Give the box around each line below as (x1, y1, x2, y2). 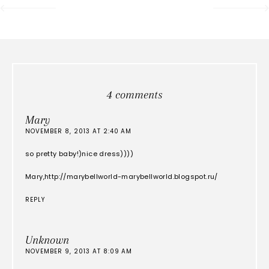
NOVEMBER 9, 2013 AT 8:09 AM (25, 247, 132, 256)
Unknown (25, 234, 69, 247)
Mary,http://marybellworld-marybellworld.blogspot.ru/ (25, 172, 218, 181)
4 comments (106, 88, 163, 101)
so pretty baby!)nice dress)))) (25, 149, 133, 159)
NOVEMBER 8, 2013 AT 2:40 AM (25, 127, 131, 136)
